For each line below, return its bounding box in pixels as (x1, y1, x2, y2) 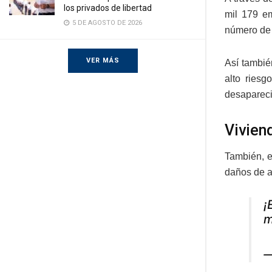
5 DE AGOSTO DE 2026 (70, 19, 142, 27)
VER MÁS (86, 56, 120, 64)
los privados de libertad (64, 3, 152, 13)
